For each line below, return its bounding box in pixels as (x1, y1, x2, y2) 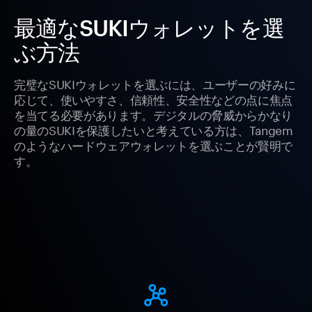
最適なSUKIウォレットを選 (14, 15, 284, 41)
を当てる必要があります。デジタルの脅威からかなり (14, 104, 292, 123)
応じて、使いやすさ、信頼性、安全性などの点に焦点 (14, 89, 292, 108)
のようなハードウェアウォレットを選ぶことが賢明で (14, 135, 292, 154)
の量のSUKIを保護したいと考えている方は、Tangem (14, 120, 293, 139)
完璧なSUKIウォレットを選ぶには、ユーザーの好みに (14, 74, 296, 93)
